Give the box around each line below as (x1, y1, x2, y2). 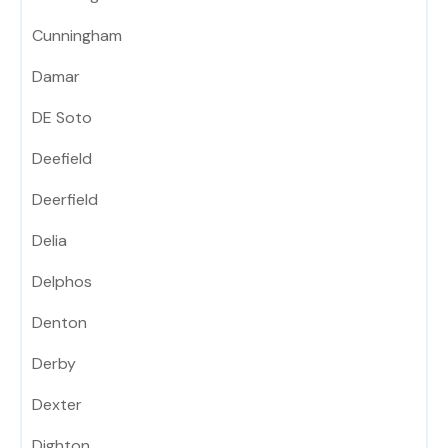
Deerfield (32, 189, 98, 211)
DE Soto (32, 107, 92, 129)
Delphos (32, 271, 92, 293)
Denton (32, 312, 87, 334)
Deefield (32, 148, 92, 170)
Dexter (32, 394, 82, 416)
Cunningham (32, 25, 122, 47)
